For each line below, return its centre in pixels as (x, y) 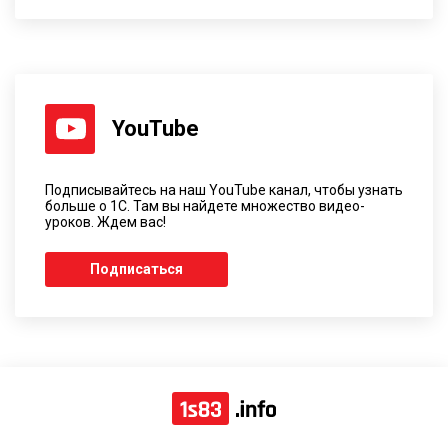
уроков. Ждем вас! (105, 221)
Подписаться (136, 268)
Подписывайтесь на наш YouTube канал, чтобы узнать (224, 189)
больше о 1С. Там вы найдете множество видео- (205, 205)
